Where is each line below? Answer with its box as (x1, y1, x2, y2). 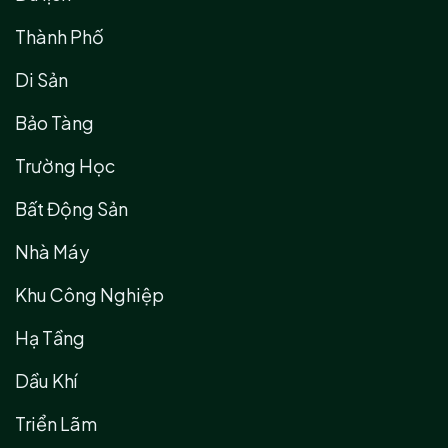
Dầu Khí (15, 369, 77, 393)
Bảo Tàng (15, 111, 94, 135)
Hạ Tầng (15, 326, 85, 350)
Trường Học (15, 154, 115, 178)
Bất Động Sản (15, 197, 128, 221)
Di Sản (15, 68, 68, 92)
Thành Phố (15, 25, 104, 49)
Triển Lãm (15, 412, 97, 436)
